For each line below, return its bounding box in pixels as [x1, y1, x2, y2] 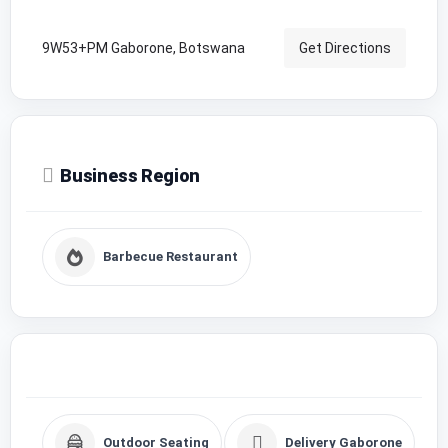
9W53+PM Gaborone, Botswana [42, 39, 245, 56]
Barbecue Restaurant [103, 248, 238, 264]
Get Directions [299, 39, 391, 56]
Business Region [60, 164, 201, 186]
